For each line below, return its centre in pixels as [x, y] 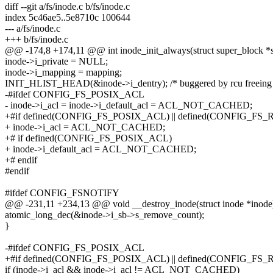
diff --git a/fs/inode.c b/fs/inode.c [67, 7]
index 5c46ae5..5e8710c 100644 [68, 18]
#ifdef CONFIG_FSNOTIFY [62, 193]
